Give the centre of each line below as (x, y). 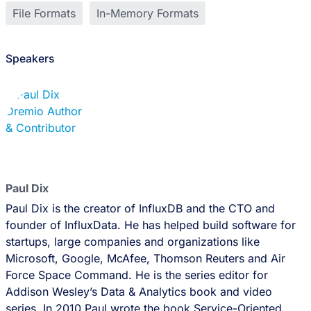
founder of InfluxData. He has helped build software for (150, 225)
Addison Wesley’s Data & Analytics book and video (138, 292)
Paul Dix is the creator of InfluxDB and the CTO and (140, 208)
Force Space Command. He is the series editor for (136, 275)
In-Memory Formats (147, 13)
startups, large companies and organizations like (132, 242)
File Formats (44, 13)
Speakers (30, 59)
